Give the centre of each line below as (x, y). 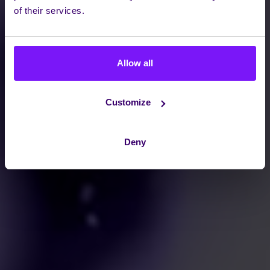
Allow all (135, 63)
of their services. (49, 10)
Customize (128, 102)
